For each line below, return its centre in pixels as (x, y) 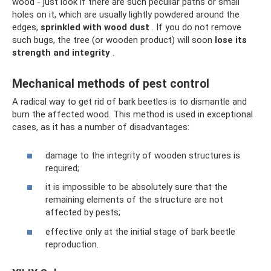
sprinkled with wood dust (95, 28)
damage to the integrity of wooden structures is (143, 155)
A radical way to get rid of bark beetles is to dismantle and (129, 102)
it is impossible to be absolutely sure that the (136, 187)
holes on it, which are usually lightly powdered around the (126, 15)
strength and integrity (61, 53)
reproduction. (72, 244)
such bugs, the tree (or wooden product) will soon (113, 40)
